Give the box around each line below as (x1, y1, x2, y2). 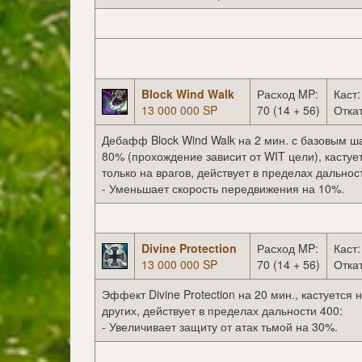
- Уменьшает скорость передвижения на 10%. (102, 180, 344, 197)
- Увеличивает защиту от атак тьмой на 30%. (102, 318, 338, 335)
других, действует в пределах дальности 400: (102, 302, 343, 319)
